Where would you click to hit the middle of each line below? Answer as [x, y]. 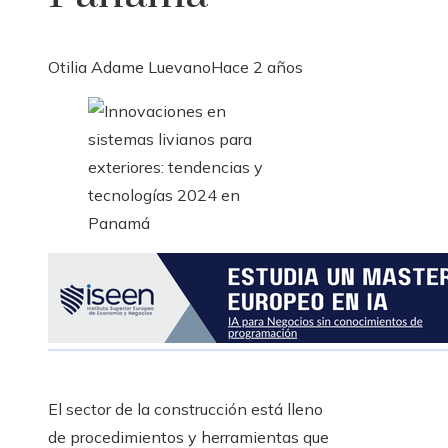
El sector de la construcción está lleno [185, 409]
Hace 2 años [257, 67]
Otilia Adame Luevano [129, 67]
